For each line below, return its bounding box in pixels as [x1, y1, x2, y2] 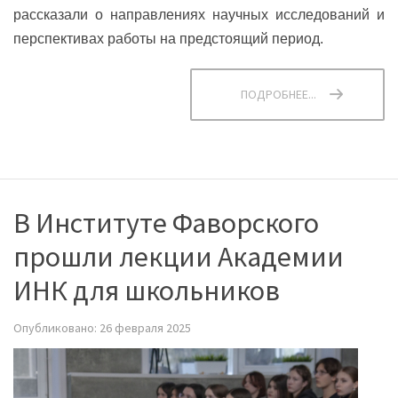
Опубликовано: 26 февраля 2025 [13, 319, 191, 336]
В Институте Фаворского [13, 204, 319, 241]
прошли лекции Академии [13, 238, 344, 275]
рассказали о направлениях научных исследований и [13, 6, 385, 22]
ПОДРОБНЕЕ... [241, 85, 316, 102]
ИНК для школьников [13, 272, 280, 308]
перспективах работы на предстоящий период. [13, 30, 323, 46]
